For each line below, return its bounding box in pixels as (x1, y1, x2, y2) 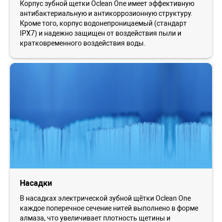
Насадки (20, 178, 52, 188)
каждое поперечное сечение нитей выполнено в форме (20, 204, 198, 212)
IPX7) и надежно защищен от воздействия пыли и (20, 29, 181, 37)
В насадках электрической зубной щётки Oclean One (20, 194, 191, 202)
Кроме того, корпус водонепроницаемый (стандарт (20, 19, 187, 27)
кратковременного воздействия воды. (20, 39, 146, 47)
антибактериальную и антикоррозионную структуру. (20, 9, 193, 17)
